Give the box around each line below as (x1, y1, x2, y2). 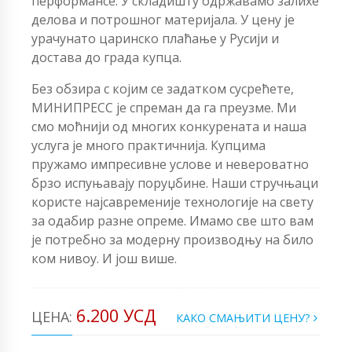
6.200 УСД (76, 303, 156, 327)
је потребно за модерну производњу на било (31, 230, 313, 248)
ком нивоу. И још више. (31, 249, 177, 267)
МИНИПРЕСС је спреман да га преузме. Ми (31, 98, 296, 116)
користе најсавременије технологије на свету (31, 192, 313, 211)
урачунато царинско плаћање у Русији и (31, 29, 279, 47)
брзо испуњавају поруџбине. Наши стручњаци (31, 174, 318, 192)
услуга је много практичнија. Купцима (31, 136, 266, 154)
